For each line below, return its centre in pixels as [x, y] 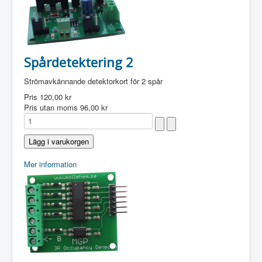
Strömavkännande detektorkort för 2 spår [93, 81]
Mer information [50, 164]
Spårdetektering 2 [79, 62]
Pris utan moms [52, 107]
